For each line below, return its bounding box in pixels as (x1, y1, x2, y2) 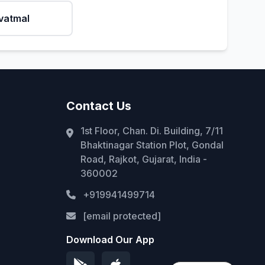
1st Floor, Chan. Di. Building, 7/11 (80, 125, 223, 137)
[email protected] (83, 210, 161, 222)
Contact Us (66, 99, 131, 113)
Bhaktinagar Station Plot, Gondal (80, 139, 224, 151)
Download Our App (66, 234, 154, 245)
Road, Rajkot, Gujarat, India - (80, 153, 207, 165)
